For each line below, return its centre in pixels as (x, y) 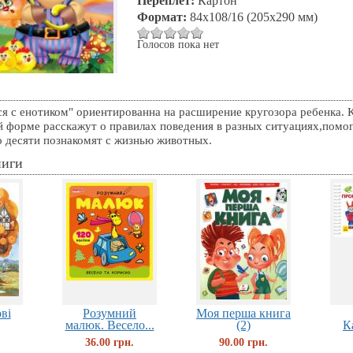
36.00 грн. (110, 342)
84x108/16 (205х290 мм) (254, 17)
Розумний (110, 313)
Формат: (163, 17)
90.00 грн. (243, 342)
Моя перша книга (243, 313)
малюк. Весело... (110, 325)
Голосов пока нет (178, 45)
